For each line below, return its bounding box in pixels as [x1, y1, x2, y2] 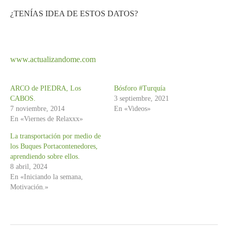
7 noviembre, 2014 [10, 104, 65, 112]
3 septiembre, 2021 [114, 94, 169, 102]
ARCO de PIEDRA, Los [10, 84, 81, 92]
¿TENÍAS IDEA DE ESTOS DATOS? [10, 9, 138, 18]
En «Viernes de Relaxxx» [10, 115, 83, 123]
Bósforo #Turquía [114, 84, 165, 92]
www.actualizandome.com [10, 54, 98, 64]
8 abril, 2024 [10, 162, 47, 170]
